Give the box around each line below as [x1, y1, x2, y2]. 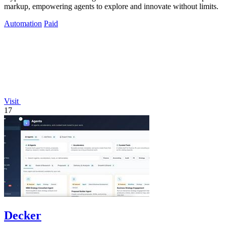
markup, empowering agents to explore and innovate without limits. [4, 2, 218, 11]
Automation [4, 19, 42, 28]
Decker [4, 208, 41, 222]
